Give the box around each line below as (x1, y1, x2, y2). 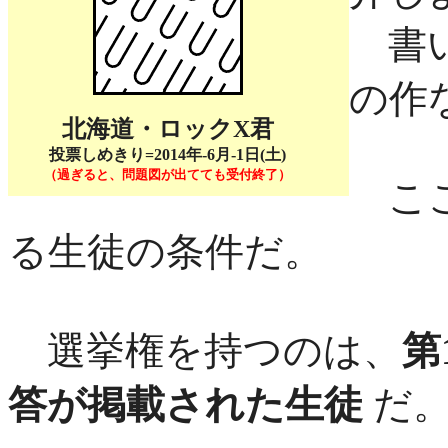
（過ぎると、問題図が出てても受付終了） (44, 167, 291, 182)
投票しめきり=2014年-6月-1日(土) (49, 146, 286, 163)
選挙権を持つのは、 (8, 329, 402, 372)
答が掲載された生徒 (8, 383, 363, 426)
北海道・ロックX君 (61, 116, 274, 142)
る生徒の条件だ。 (8, 230, 323, 273)
